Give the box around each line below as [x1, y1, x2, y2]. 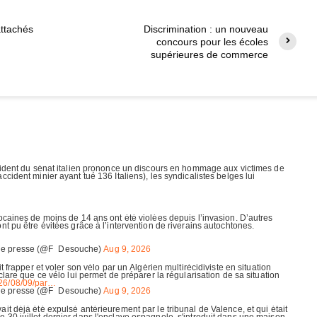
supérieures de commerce [151, 48, 268, 60]
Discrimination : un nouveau [144, 23, 268, 35]
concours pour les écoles [156, 35, 268, 47]
